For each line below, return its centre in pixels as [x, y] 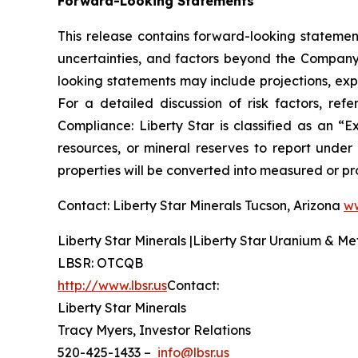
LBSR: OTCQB [100, 263]
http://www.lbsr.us [112, 286]
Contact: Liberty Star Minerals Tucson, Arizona [201, 206]
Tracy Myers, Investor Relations [154, 330]
